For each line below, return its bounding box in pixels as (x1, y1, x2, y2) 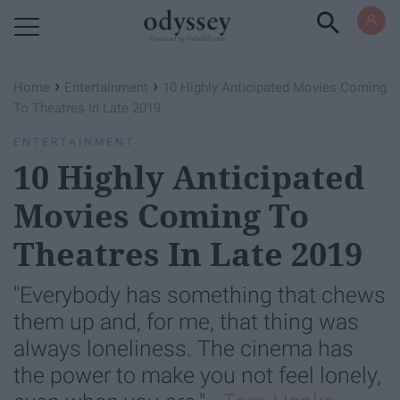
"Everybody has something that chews (13, 282, 386, 308)
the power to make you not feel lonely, (13, 362, 381, 388)
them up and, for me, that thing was (13, 309, 359, 335)
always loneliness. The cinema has (13, 336, 354, 362)
